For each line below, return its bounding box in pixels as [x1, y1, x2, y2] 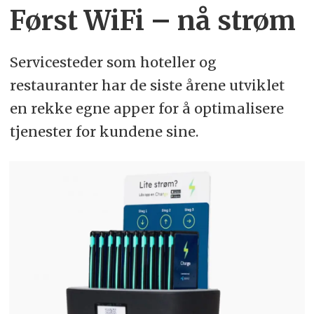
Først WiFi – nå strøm [9, 4, 296, 38]
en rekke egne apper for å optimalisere [9, 100, 284, 118]
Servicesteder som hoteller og [9, 53, 217, 71]
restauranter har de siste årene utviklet [9, 76, 285, 95]
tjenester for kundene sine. [9, 123, 198, 141]
